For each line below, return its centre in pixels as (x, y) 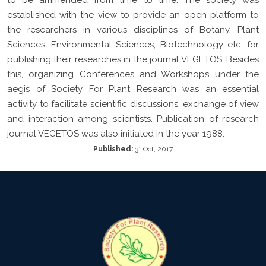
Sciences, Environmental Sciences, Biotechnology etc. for (133, 44)
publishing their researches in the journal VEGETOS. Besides (133, 59)
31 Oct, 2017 (153, 149)
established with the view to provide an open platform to (133, 15)
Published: (113, 149)
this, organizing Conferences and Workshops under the (133, 74)
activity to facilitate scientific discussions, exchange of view (133, 104)
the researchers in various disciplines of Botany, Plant (133, 29)
